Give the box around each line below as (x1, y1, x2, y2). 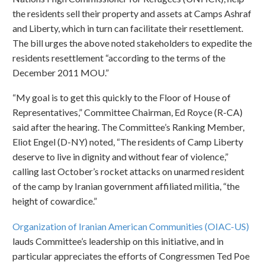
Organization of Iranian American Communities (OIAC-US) (12, 220, 249, 232)
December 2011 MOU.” (12, 66, 109, 78)
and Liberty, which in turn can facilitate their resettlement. (12, 22, 243, 34)
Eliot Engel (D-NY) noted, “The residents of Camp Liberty (12, 136, 243, 148)
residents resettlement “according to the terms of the (12, 51, 225, 63)
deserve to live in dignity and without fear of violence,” (12, 151, 228, 163)
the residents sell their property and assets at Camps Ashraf (12, 7, 251, 19)
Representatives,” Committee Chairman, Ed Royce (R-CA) (12, 106, 243, 118)
